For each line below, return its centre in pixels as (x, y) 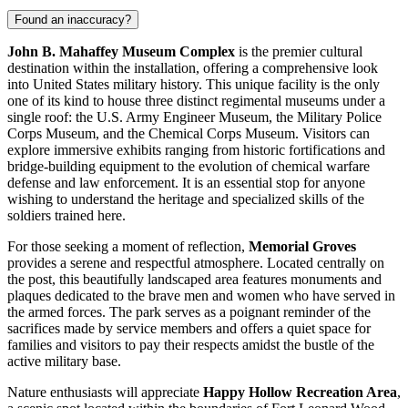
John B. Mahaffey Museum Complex (121, 51)
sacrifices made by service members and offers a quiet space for (189, 328)
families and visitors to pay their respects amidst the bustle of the (191, 344)
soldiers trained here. (66, 215)
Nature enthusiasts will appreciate (105, 392)
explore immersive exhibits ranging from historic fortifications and (196, 149)
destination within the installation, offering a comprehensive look (193, 67)
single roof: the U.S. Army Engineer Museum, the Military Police (194, 117)
